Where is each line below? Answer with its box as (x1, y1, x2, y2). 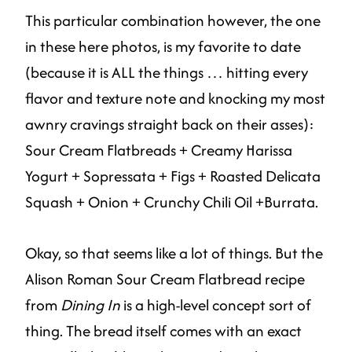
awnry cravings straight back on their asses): (25, 113, 314, 136)
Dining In (60, 294, 120, 317)
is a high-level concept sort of (120, 294, 311, 317)
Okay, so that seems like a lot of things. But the (25, 242, 323, 265)
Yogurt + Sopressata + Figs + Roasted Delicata (25, 165, 321, 188)
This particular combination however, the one (25, 9, 321, 32)
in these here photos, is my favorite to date (25, 35, 301, 58)
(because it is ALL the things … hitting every (25, 61, 308, 84)
